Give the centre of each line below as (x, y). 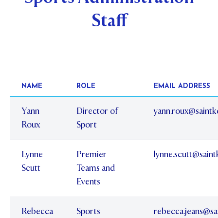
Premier (91, 154)
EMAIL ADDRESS (182, 86)
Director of (97, 111)
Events (88, 182)
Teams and (96, 168)
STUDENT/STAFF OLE (51, 15)
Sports (88, 211)
